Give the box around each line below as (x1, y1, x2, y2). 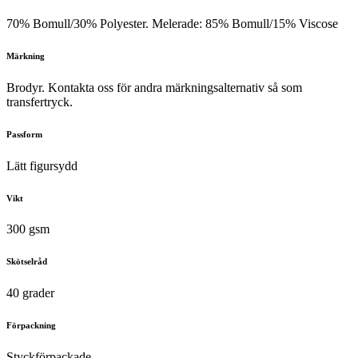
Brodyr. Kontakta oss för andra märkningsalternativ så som (6, 80, 302, 94)
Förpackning (6, 320, 56, 331)
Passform (6, 129, 42, 139)
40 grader (6, 286, 54, 300)
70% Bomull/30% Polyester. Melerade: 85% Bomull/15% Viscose (6, 16, 338, 30)
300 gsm (6, 222, 50, 237)
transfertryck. (6, 94, 73, 109)
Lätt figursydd (6, 158, 78, 173)
